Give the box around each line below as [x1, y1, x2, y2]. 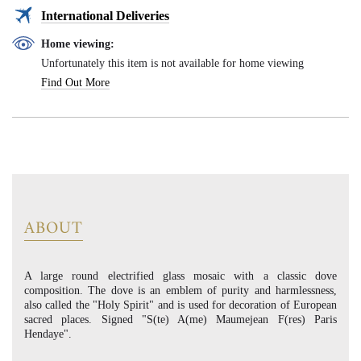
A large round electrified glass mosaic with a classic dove [24, 270, 337, 282]
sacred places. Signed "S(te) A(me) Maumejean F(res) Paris [24, 313, 337, 326]
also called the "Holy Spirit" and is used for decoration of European [24, 299, 337, 311]
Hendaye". [24, 328, 75, 340]
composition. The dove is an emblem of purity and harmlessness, [24, 284, 337, 297]
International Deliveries [41, 9, 169, 23]
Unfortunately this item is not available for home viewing [41, 57, 304, 69]
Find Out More [41, 77, 110, 89]
